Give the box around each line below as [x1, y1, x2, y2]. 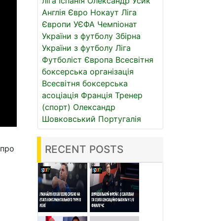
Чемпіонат [97, 19, 137, 29]
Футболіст [42, 55, 82, 65]
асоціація [42, 90, 78, 100]
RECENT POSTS [45, 143, 123, 155]
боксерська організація [42, 67, 134, 76]
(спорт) [42, 102, 71, 112]
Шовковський [42, 114, 96, 124]
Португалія [98, 114, 141, 124]
